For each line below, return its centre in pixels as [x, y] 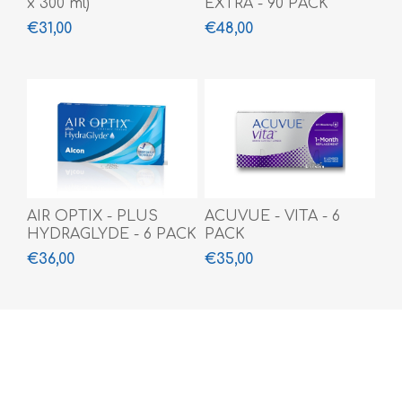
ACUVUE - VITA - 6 [272, 217]
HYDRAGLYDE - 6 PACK [112, 235]
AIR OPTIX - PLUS [92, 217]
